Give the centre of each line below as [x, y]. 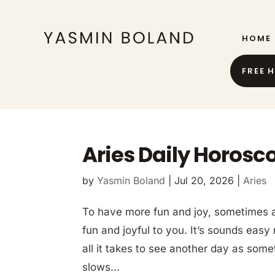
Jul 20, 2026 [204, 180]
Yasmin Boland [131, 180]
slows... [101, 267]
